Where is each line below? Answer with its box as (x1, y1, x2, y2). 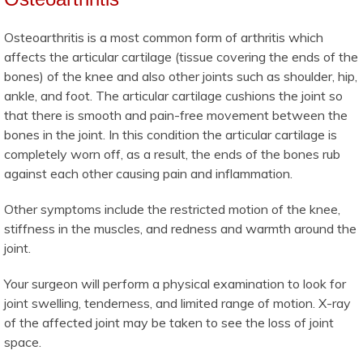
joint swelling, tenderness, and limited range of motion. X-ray (4, 294, 351, 311)
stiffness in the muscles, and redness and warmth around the (4, 220, 357, 237)
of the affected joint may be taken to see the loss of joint (4, 314, 334, 331)
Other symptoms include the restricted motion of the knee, (4, 200, 340, 217)
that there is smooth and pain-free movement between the (4, 106, 348, 123)
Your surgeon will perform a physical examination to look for (4, 275, 346, 292)
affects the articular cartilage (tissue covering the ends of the (4, 48, 358, 65)
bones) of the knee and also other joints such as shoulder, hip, (4, 67, 357, 84)
